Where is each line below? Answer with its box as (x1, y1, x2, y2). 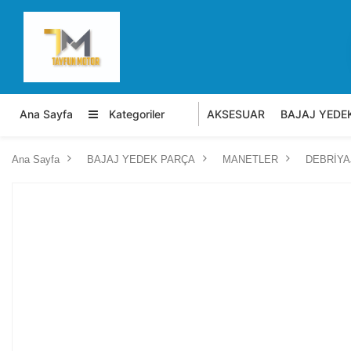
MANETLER (223, 154, 278, 165)
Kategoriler (106, 107, 165, 121)
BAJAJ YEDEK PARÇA (87, 154, 195, 165)
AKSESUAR (207, 107, 265, 121)
